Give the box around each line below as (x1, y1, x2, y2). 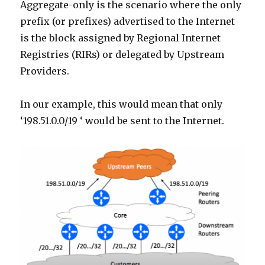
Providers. (20, 64, 70, 77)
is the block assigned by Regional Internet (20, 31, 221, 44)
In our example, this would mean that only (20, 98, 223, 110)
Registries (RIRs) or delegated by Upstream (20, 48, 225, 60)
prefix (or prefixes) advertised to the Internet (20, 15, 235, 27)
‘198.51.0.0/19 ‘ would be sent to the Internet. (20, 114, 225, 127)
